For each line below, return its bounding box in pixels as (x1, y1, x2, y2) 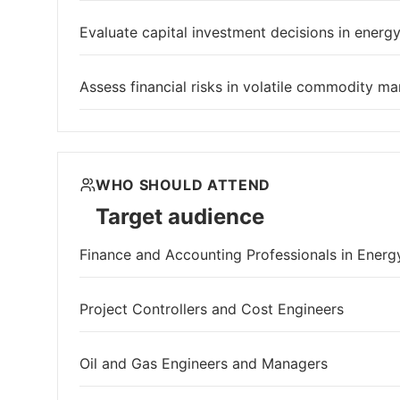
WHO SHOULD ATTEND (96, 176, 271, 195)
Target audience (96, 203, 264, 229)
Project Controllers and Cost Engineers (79, 300, 344, 319)
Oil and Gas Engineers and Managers (79, 354, 328, 373)
